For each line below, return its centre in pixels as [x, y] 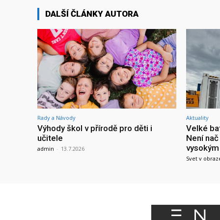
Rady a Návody [56, 117]
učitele [50, 138]
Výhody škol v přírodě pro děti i [95, 128]
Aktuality [197, 117]
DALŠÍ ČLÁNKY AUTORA [92, 14]
